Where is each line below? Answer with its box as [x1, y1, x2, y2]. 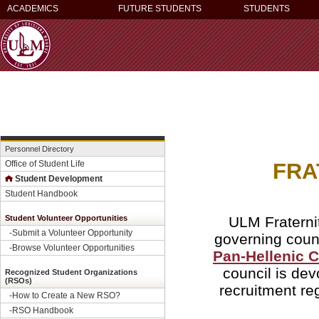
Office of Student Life [5, 159, 85, 168]
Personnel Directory [5, 145, 74, 153]
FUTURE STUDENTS [118, 4, 202, 14]
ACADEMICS [7, 4, 58, 14]
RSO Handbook [12, 305, 73, 315]
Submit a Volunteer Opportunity [12, 228, 132, 237]
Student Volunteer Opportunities [5, 214, 127, 222]
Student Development [15, 174, 103, 183]
